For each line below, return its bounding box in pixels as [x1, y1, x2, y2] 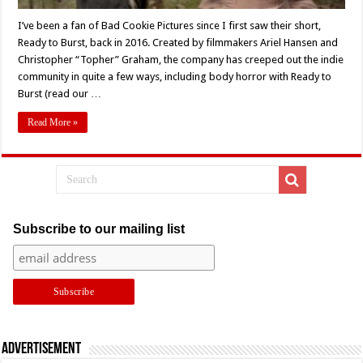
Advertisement [2, 341, 82, 358]
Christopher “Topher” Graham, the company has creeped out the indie [18, 53, 344, 66]
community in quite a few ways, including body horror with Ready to [18, 70, 332, 83]
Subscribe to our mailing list [12, 222, 185, 237]
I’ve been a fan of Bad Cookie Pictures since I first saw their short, [18, 19, 322, 32]
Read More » [28, 117, 79, 129]
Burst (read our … [18, 88, 102, 100]
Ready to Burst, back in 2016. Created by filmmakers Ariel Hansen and [18, 36, 339, 49]
